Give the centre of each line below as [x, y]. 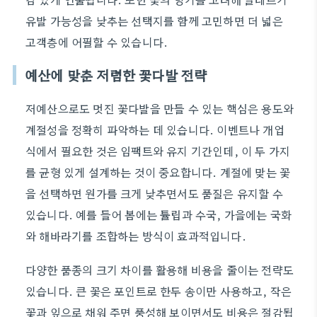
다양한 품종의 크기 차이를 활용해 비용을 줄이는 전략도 [160, 270]
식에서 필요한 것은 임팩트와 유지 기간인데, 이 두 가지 [158, 151]
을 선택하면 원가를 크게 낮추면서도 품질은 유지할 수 [154, 193]
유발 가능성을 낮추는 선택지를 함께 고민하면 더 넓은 [154, 21]
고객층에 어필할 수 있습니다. [97, 42]
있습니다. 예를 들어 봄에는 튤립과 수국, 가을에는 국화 [159, 214]
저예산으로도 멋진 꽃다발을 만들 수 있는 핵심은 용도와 [160, 108]
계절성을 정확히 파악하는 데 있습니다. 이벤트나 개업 [155, 129]
